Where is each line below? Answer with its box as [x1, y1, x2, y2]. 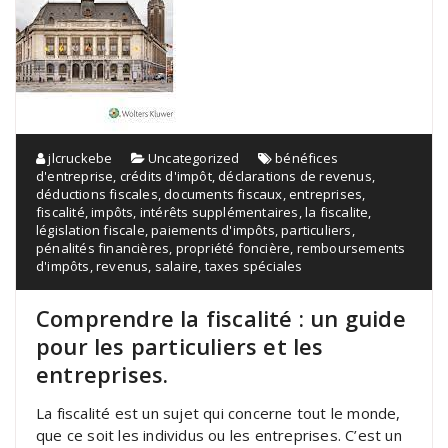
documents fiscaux [164, 184, 283, 203]
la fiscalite [305, 202, 369, 221]
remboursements [296, 238, 406, 257]
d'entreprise [36, 166, 114, 185]
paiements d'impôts [151, 220, 275, 239]
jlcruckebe [45, 148, 113, 167]
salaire [154, 256, 199, 275]
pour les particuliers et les [36, 330, 324, 361]
